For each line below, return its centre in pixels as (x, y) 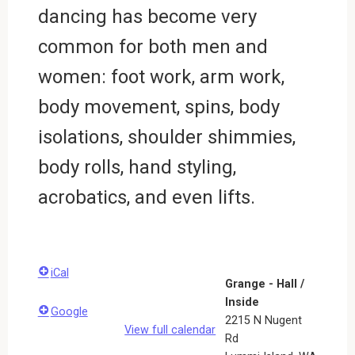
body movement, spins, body (158, 107)
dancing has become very (147, 16)
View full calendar (170, 330)
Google (69, 311)
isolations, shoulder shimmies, (166, 137)
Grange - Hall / (265, 284)
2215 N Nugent (264, 320)
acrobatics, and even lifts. (146, 197)
